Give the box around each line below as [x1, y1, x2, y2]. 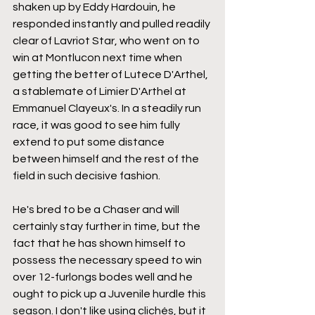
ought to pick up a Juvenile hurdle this [13, 288, 208, 300]
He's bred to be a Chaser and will [13, 203, 181, 215]
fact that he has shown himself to [13, 237, 188, 249]
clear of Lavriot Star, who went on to [13, 34, 202, 46]
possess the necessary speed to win [13, 254, 204, 266]
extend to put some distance [13, 136, 167, 148]
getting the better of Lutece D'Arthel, [13, 68, 210, 80]
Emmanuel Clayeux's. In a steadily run [13, 102, 203, 114]
